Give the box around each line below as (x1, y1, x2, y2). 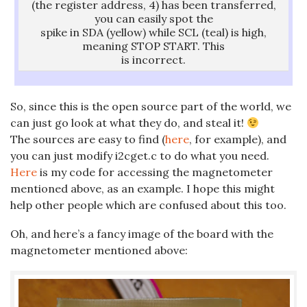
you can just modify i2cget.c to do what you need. (10, 149, 269, 163)
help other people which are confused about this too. (10, 198, 286, 212)
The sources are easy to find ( (10, 132, 165, 147)
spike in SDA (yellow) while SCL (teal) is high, (40, 25, 267, 40)
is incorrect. (121, 53, 186, 67)
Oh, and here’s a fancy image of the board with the (10, 227, 273, 241)
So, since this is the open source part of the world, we (10, 99, 291, 114)
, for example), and (189, 132, 286, 147)
